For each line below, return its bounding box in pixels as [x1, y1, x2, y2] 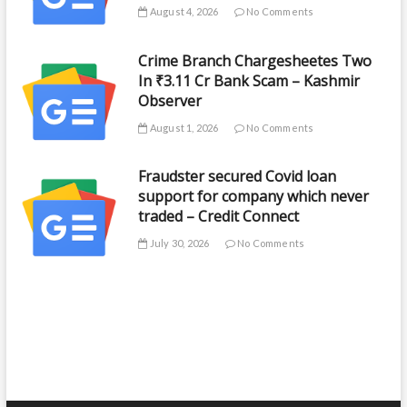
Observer [138, 90, 203, 111]
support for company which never [138, 186, 370, 207]
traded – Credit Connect [138, 206, 300, 227]
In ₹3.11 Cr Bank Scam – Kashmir [138, 70, 361, 91]
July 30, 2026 [147, 237, 210, 250]
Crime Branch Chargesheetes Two [138, 50, 372, 71]
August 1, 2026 [147, 121, 219, 134]
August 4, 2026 [147, 5, 219, 18]
